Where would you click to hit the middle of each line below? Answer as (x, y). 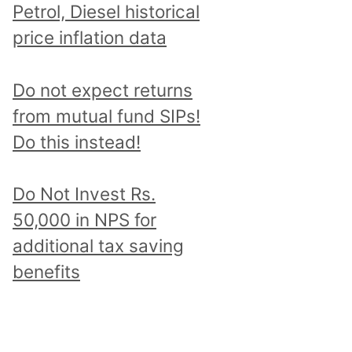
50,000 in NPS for (84, 220)
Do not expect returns (103, 90)
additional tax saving (98, 246)
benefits (46, 272)
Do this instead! (77, 141)
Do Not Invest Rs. (84, 194)
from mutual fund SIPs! (106, 115)
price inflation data (90, 37)
